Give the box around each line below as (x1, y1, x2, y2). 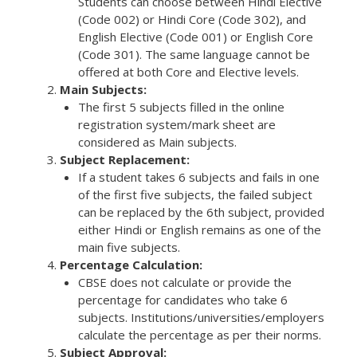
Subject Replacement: (60, 151, 190, 168)
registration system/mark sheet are (77, 116, 276, 133)
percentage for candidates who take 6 (77, 292, 288, 308)
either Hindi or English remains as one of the (77, 222, 321, 238)
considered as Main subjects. (77, 134, 237, 151)
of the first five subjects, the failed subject (77, 186, 312, 203)
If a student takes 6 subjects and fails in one (77, 169, 320, 186)
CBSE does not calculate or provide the (77, 274, 292, 291)
